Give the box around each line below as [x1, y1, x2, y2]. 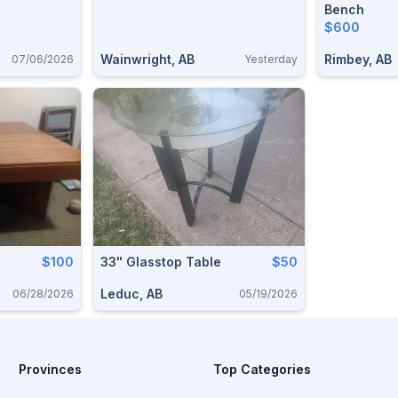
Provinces [19, 362, 83, 377]
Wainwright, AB [100, 51, 195, 67]
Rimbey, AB [324, 51, 392, 67]
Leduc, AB [100, 286, 163, 301]
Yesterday [244, 52, 298, 66]
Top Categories [212, 362, 311, 377]
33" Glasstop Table [100, 254, 221, 269]
